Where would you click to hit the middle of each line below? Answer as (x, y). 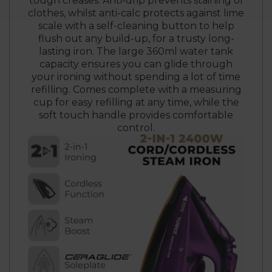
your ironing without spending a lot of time (136, 77)
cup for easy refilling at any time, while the (136, 103)
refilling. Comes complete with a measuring (136, 90)
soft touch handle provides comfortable (136, 115)
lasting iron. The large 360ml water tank (136, 52)
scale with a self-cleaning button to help (136, 26)
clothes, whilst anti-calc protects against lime (136, 13)
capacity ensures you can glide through (136, 64)
